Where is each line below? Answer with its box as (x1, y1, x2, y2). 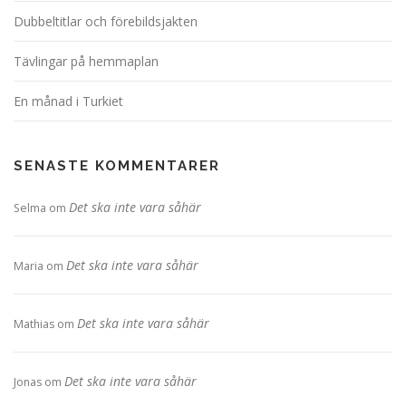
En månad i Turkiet (14, 92, 123, 111)
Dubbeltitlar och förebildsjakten (14, 13, 198, 31)
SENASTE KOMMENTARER (14, 158, 220, 175)
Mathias (14, 316, 54, 333)
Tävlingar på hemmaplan (14, 53, 159, 71)
